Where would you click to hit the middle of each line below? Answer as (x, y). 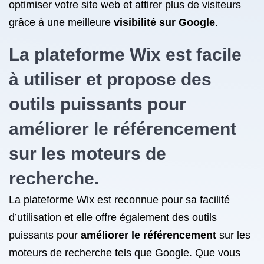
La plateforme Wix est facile (125, 55)
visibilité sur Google (164, 22)
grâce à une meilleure (61, 22)
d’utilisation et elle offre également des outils (113, 217)
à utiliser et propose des (110, 79)
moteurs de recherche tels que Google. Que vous (125, 253)
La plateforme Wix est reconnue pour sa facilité (119, 200)
